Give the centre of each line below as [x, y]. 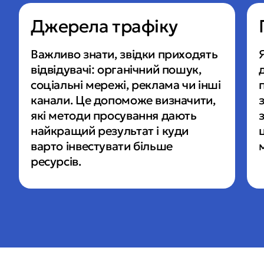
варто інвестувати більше [102, 146]
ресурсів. [56, 161]
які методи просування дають [114, 115]
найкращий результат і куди [110, 131]
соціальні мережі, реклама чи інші [126, 85]
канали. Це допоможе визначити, [123, 100]
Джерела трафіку [104, 26]
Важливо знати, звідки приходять [124, 54]
